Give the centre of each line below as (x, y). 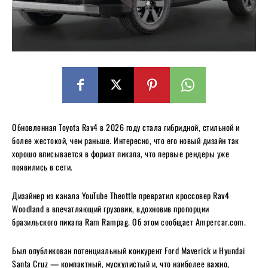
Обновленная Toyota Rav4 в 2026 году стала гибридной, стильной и (126, 127)
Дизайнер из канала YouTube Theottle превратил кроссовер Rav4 (121, 195)
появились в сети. (42, 166)
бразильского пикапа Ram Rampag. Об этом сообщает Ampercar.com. (129, 221)
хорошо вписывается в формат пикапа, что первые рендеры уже (121, 153)
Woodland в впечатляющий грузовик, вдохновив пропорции (111, 208)
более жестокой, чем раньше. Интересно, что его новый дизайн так (126, 140)
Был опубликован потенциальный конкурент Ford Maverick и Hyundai (129, 250)
